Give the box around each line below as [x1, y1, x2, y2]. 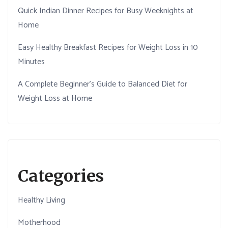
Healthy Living [18, 193, 66, 208]
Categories [18, 166, 104, 187]
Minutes [18, 55, 45, 69]
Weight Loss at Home [18, 92, 93, 106]
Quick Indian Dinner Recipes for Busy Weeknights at [18, 4, 194, 18]
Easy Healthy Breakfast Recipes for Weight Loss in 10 [18, 41, 198, 55]
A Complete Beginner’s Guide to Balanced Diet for [18, 77, 188, 92]
